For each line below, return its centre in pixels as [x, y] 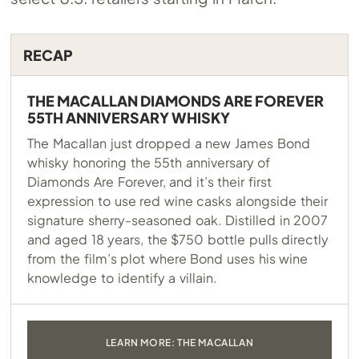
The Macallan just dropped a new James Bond [169, 143]
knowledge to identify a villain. [122, 278]
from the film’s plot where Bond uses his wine [168, 259]
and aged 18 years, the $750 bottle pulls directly [178, 240]
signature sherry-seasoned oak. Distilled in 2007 [178, 220]
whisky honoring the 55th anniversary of [149, 163]
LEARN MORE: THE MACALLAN [179, 343]
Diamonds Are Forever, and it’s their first [150, 182]
